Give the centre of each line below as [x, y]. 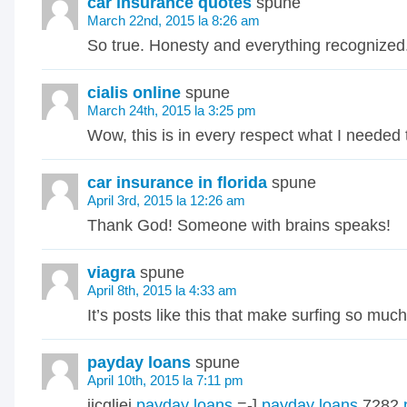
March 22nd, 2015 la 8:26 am [174, 20]
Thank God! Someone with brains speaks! [239, 225]
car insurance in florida [177, 183]
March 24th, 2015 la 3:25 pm [172, 110]
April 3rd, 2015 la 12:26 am [166, 200]
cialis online [134, 93]
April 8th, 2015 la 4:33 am [162, 290]
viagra [111, 273]
